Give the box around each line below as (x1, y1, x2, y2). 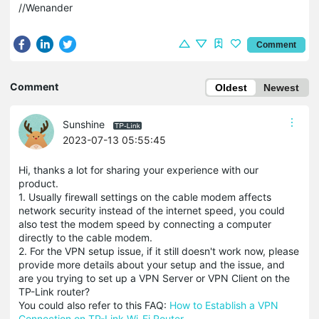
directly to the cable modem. (19, 231, 152, 244)
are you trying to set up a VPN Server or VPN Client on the (19, 272, 290, 284)
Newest (263, 82, 299, 93)
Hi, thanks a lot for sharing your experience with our (19, 164, 258, 176)
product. (19, 177, 58, 189)
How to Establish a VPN (169, 299, 278, 311)
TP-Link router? (19, 286, 90, 298)
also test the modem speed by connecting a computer (19, 218, 271, 230)
